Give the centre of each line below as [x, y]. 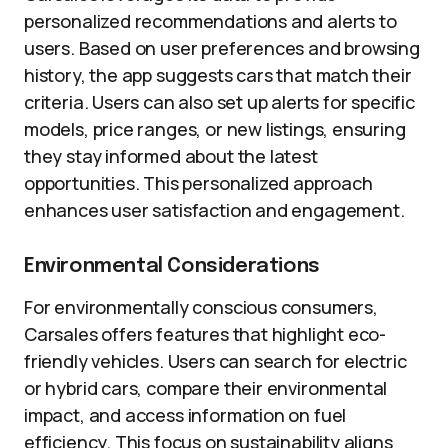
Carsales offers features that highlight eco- [205, 334]
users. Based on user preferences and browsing [222, 48]
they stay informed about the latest [171, 156]
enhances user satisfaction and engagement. [214, 210]
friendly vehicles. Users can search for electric [215, 361]
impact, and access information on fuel [185, 415]
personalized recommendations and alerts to [210, 21]
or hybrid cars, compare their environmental [206, 388]
